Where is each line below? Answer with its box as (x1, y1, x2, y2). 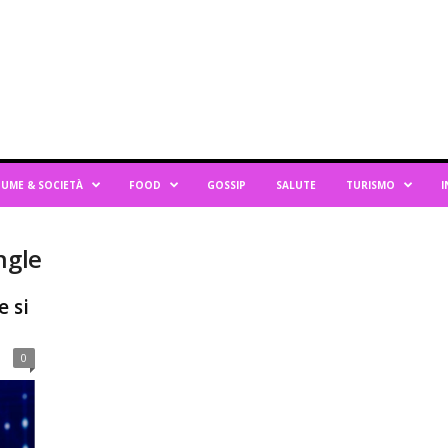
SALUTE (275, 178, 316, 192)
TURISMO (345, 178, 395, 192)
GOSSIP (206, 178, 246, 192)
